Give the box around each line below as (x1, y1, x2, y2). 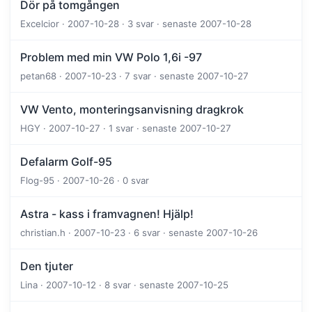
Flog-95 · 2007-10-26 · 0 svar (20, 175, 149, 187)
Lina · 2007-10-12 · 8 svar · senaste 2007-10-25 (20, 279, 228, 291)
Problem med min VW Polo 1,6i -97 (20, 50, 202, 65)
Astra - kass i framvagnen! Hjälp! (20, 207, 194, 221)
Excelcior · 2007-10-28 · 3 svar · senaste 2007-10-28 (20, 18, 251, 30)
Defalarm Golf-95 (20, 155, 112, 169)
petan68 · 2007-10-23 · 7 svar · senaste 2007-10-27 (20, 70, 249, 82)
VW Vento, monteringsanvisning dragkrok (20, 102, 244, 117)
